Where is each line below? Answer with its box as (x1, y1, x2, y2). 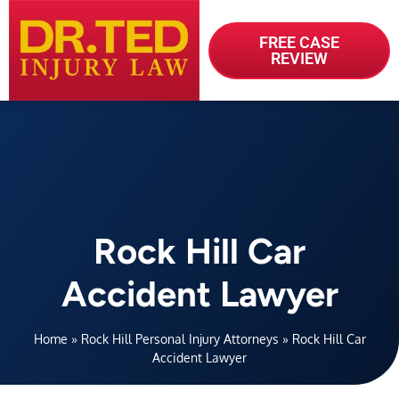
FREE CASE (259, 32, 339, 52)
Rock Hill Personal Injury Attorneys (80, 330, 279, 347)
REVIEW (271, 48, 328, 68)
